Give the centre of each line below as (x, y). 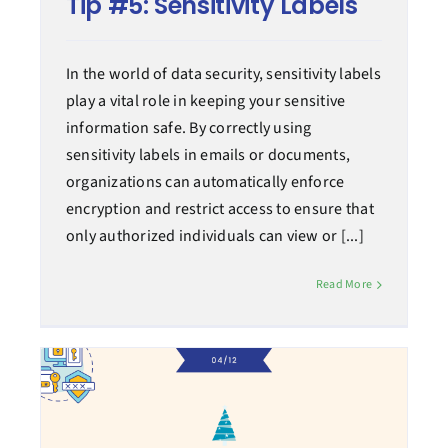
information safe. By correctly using (188, 128)
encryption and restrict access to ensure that (219, 209)
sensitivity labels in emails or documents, (208, 155)
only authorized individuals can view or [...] (214, 236)
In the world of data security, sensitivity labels (223, 74)
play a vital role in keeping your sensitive (205, 101)
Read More (344, 285)
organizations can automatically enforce (205, 182)
